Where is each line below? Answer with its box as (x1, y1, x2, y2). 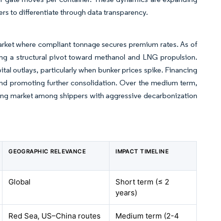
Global (8, 177, 31, 187)
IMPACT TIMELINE (115, 148, 169, 155)
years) (115, 188, 138, 198)
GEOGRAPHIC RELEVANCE (8, 148, 86, 155)
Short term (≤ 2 (115, 177, 170, 187)
